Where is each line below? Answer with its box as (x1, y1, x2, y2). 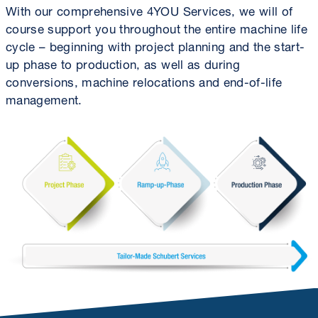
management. (6, 87, 82, 110)
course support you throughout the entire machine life (6, 16, 308, 39)
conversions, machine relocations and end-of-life (6, 69, 283, 92)
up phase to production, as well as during (6, 51, 240, 75)
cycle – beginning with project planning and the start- (6, 33, 305, 57)
